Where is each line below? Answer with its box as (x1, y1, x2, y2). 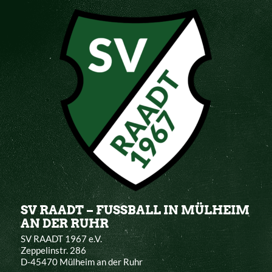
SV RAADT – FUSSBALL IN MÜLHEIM (20, 203, 250, 218)
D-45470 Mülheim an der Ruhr (20, 256, 143, 267)
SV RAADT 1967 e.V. (20, 233, 102, 244)
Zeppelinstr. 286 (20, 244, 86, 256)
